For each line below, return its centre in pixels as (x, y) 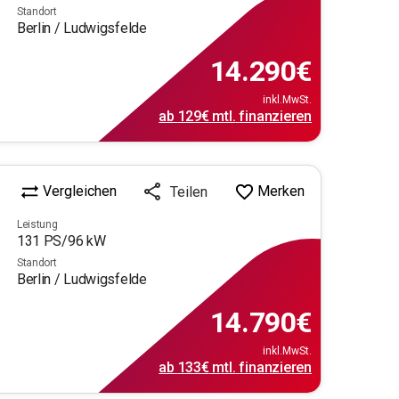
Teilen (189, 191)
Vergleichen (80, 191)
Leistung (37, 224)
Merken (281, 191)
